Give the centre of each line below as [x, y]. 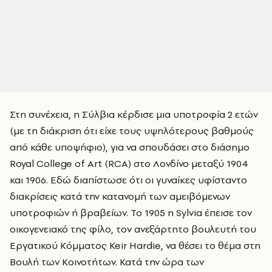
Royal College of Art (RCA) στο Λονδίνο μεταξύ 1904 [129, 163]
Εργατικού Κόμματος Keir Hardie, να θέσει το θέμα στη [135, 245]
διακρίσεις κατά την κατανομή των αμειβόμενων [120, 196]
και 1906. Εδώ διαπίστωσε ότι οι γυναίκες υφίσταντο [128, 179]
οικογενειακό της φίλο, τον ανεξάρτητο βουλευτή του [133, 229]
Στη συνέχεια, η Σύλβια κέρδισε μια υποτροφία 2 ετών [134, 114]
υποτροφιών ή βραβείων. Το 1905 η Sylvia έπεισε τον [131, 212]
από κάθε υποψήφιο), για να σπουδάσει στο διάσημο [130, 147]
